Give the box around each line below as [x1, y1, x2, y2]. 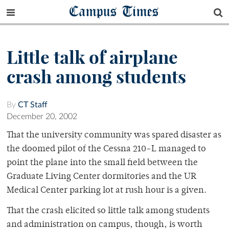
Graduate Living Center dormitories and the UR [7, 172, 196, 182]
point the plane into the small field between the [7, 158, 198, 168]
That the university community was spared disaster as [7, 131, 221, 141]
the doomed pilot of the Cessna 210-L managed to [7, 145, 206, 154]
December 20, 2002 [7, 112, 77, 121]
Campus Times [70, 2, 159, 20]
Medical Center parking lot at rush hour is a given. [7, 186, 207, 196]
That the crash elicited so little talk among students [7, 207, 210, 216]
